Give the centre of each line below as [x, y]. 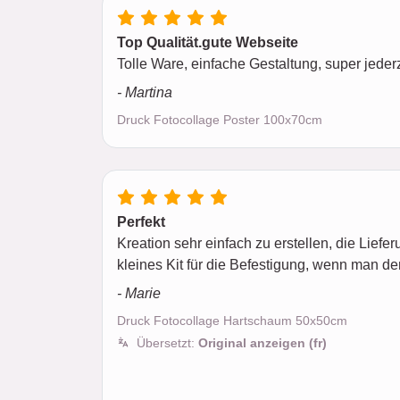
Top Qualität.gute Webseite [208, 42]
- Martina [145, 92]
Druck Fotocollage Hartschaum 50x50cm [232, 321]
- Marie [139, 293]
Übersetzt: [167, 343]
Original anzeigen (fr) [262, 343]
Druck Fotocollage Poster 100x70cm [220, 120]
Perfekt [141, 222]
